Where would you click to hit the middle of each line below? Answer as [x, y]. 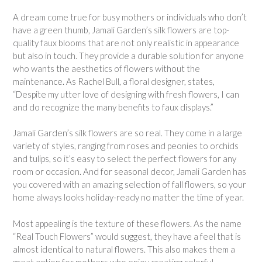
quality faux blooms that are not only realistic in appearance [126, 42]
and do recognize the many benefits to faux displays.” [113, 107]
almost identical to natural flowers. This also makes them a [124, 249]
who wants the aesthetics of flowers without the [106, 68]
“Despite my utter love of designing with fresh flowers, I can [126, 94]
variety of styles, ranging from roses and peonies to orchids [126, 146]
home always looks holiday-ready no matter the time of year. [128, 197]
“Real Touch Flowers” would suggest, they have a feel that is [127, 236]
